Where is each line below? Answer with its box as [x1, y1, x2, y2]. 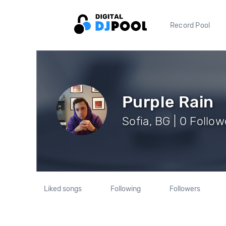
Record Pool [170, 21, 210, 30]
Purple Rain [122, 92, 214, 111]
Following [110, 185, 141, 193]
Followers [169, 185, 200, 193]
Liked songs [44, 185, 82, 193]
